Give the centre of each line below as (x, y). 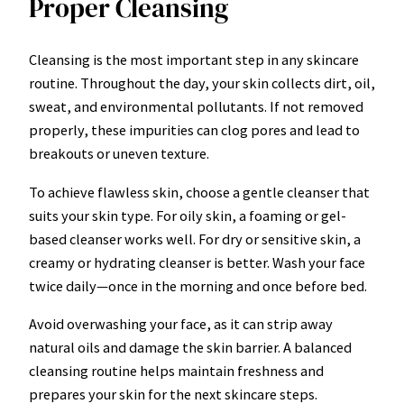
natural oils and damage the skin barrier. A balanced (190, 348)
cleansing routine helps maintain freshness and (176, 371)
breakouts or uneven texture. (119, 154)
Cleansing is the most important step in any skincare (194, 60)
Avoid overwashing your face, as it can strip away (181, 324)
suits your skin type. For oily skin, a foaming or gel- (188, 215)
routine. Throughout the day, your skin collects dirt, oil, (202, 83)
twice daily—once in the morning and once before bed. (198, 285)
